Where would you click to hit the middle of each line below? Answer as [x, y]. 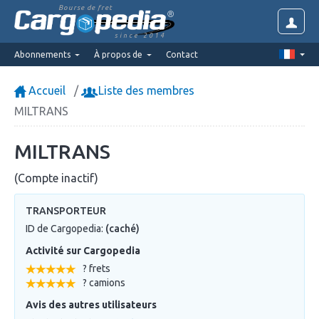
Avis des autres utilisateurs [91, 304]
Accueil [46, 91]
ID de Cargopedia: [66, 228]
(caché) [122, 228]
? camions [104, 282]
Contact [182, 54]
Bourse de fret [85, 7]
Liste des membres [145, 91]
